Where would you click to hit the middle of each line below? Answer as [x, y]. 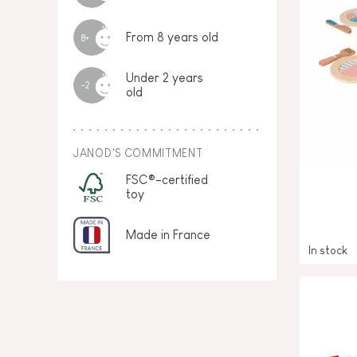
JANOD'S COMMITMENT [138, 153]
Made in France [168, 235]
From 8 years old [172, 37]
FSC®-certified [167, 180]
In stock [328, 250]
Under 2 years [165, 78]
